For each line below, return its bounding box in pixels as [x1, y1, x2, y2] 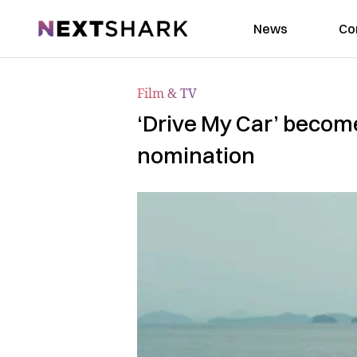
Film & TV [137, 84, 197, 102]
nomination [137, 142, 255, 169]
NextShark [37, 18, 102, 35]
